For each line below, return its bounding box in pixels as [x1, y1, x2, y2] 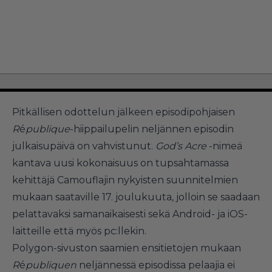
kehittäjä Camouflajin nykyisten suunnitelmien [12, 174, 238, 186]
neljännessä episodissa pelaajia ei [79, 259, 235, 271]
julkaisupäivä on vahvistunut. [12, 140, 155, 152]
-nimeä [206, 140, 242, 152]
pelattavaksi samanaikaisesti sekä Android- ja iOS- [12, 208, 248, 220]
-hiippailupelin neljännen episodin [70, 123, 234, 135]
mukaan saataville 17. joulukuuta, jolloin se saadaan [12, 191, 260, 203]
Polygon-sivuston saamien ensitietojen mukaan [12, 242, 241, 254]
